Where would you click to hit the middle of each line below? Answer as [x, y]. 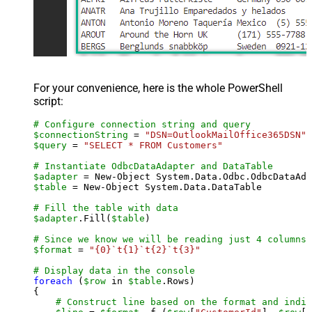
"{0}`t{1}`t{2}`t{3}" [145, 249]
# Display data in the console [114, 270]
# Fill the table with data [106, 208]
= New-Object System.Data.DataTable [164, 187]
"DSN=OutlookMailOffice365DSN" [226, 134]
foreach [53, 281]
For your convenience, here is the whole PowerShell [158, 88]
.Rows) [178, 281]
